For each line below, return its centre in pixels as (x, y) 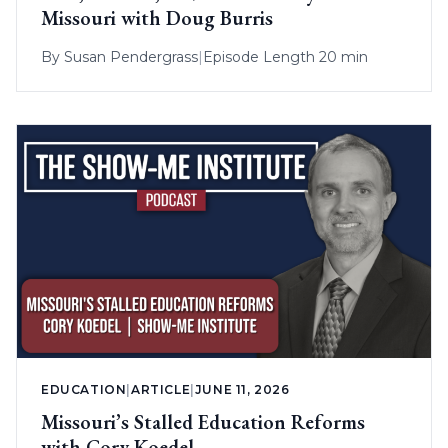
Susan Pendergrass (131, 57)
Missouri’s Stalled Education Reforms (203, 422)
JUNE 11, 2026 (242, 390)
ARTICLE (161, 390)
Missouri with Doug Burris (157, 18)
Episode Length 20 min (285, 57)
